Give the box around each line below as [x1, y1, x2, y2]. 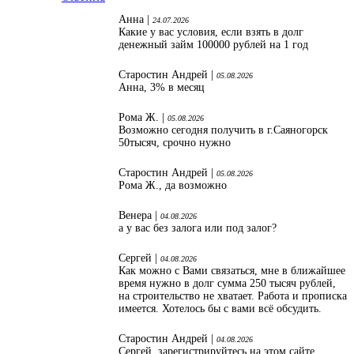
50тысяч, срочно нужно [119, 137, 234, 149]
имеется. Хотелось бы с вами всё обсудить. [119, 303, 322, 315]
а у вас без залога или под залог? [119, 222, 277, 235]
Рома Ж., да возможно [119, 179, 227, 192]
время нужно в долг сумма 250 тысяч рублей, [119, 277, 336, 290]
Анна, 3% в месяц [119, 81, 205, 94]
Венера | [119, 209, 160, 222]
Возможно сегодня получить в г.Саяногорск [119, 124, 328, 137]
